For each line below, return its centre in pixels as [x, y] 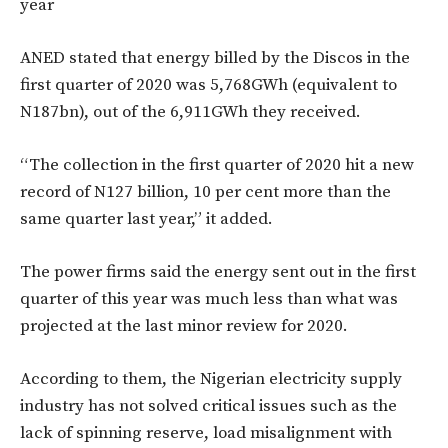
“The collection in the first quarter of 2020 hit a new [217, 165]
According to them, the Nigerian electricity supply [211, 379]
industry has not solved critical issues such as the [208, 406]
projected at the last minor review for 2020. [184, 326]
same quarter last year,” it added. [146, 219]
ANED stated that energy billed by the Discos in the [215, 58]
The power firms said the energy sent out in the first [218, 272]
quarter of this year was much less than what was [209, 299]
